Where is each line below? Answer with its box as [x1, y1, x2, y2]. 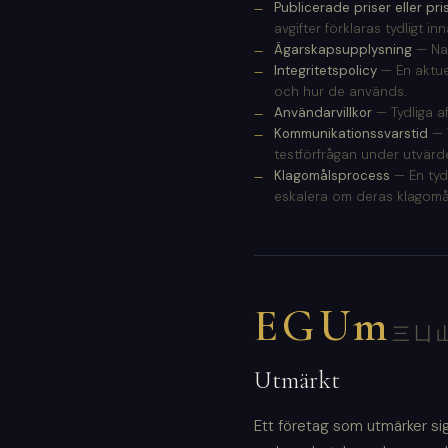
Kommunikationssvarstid [274, 125, 428, 143]
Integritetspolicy [274, 62, 377, 80]
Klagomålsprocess [274, 167, 390, 185]
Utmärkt [254, 364, 340, 396]
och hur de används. [274, 83, 407, 101]
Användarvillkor [274, 104, 372, 122]
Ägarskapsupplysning [274, 41, 412, 59]
